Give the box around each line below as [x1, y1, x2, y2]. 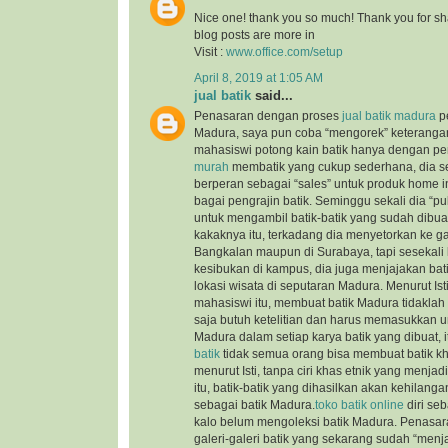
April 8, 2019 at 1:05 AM [194, 71, 323, 84]
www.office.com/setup [226, 46, 343, 59]
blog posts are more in [194, 29, 315, 42]
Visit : [194, 46, 226, 59]
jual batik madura [342, 109, 436, 122]
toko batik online [315, 398, 404, 411]
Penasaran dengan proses [194, 109, 342, 122]
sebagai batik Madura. [194, 398, 315, 411]
